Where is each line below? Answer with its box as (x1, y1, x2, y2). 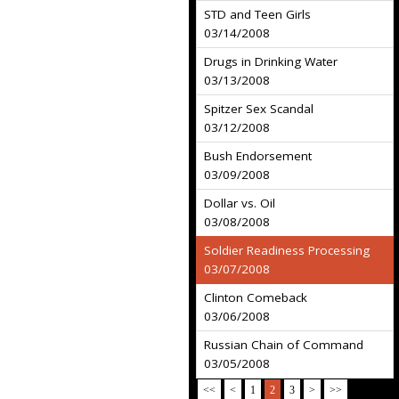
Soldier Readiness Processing (204, 242, 370, 258)
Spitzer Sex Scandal (204, 101, 313, 117)
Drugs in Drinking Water (204, 53, 338, 69)
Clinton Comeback (204, 289, 307, 305)
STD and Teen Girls (204, 6, 311, 22)
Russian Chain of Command (204, 337, 363, 353)
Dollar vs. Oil (204, 195, 275, 211)
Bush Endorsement (204, 148, 312, 164)
